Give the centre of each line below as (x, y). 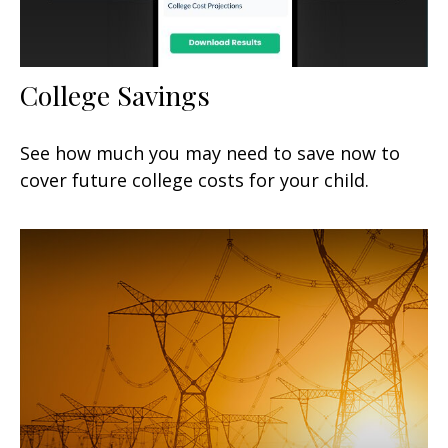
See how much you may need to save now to (210, 153)
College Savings (115, 95)
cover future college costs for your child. (194, 180)
